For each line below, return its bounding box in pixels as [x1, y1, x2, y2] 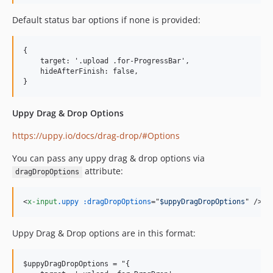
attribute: [82, 165, 123, 177]
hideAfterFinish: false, [23, 67, 138, 76]
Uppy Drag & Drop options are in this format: [12, 227, 196, 239]
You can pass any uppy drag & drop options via [12, 152, 205, 165]
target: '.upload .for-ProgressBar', [23, 57, 190, 66]
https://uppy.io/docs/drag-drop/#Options [12, 130, 180, 142]
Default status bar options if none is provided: [12, 14, 200, 26]
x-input [27, 197, 57, 207]
